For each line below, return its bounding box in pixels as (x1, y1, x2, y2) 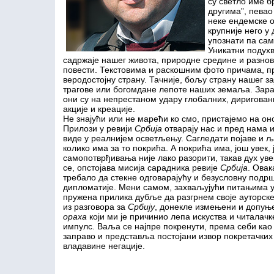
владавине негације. (62, 241, 145, 251)
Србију (127, 202, 155, 212)
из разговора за (62, 202, 128, 212)
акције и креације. (62, 104, 135, 114)
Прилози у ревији (62, 124, 135, 133)
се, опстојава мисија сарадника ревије (62, 163, 220, 172)
